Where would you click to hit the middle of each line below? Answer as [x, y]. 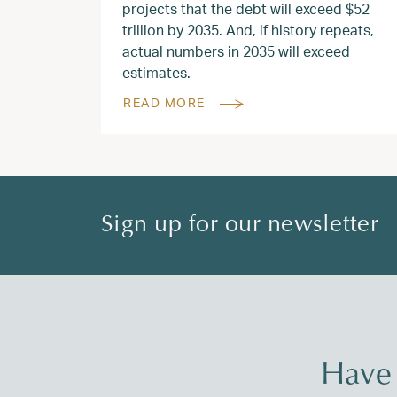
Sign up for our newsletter [240, 225]
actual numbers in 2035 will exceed [236, 51]
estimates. [156, 72]
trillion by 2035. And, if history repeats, [248, 30]
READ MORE [164, 102]
